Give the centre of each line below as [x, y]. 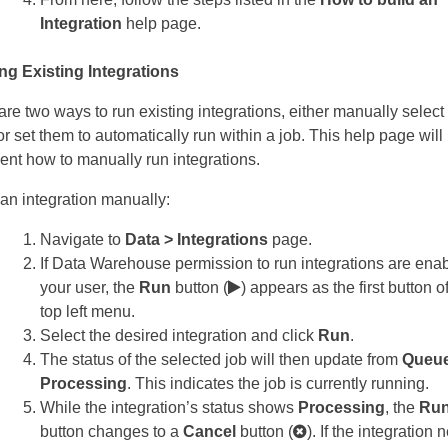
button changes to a [111, 432]
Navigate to [82, 240]
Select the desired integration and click [179, 336]
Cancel [209, 432]
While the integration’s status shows [169, 408]
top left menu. [87, 312]
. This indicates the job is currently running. [278, 384]
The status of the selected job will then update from [221, 360]
